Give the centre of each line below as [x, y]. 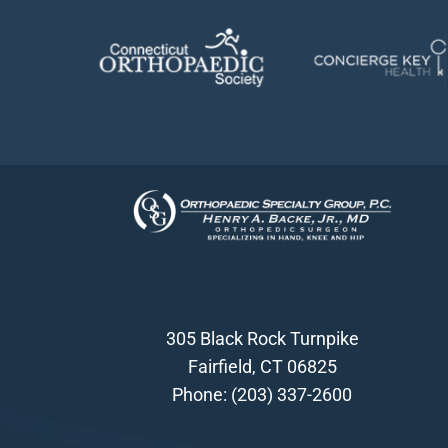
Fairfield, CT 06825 [262, 366]
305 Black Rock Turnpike [262, 338]
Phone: [202, 394]
